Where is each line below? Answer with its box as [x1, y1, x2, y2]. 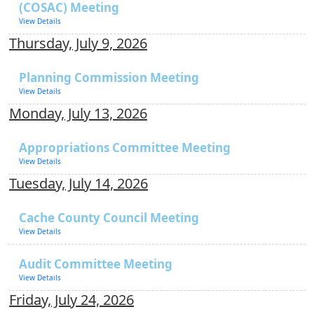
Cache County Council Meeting [19, 210, 199, 226]
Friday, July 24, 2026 [9, 290, 134, 309]
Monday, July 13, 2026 [9, 104, 147, 123]
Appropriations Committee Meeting [19, 139, 231, 156]
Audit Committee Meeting [19, 256, 172, 272]
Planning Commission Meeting [19, 69, 199, 86]
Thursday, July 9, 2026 [9, 34, 147, 53]
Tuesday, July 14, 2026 [9, 174, 148, 193]
